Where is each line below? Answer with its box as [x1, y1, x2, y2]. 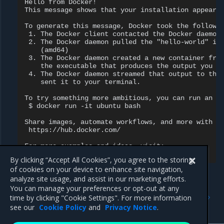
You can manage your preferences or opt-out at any [10, 183, 179, 193]
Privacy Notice [105, 202, 157, 212]
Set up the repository [22, 198, 90, 207]
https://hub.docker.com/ [24, 126, 121, 134]
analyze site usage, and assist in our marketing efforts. [10, 174, 186, 183]
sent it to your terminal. [24, 78, 141, 86]
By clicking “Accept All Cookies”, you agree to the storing [10, 155, 193, 164]
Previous [22, 187, 50, 197]
